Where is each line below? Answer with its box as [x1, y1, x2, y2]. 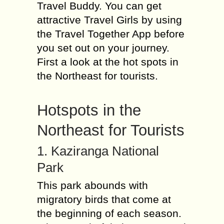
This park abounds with [37, 179, 148, 191]
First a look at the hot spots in [37, 56, 178, 67]
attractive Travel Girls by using [37, 14, 182, 25]
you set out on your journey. [37, 42, 169, 53]
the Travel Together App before [37, 28, 184, 39]
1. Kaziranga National [37, 143, 159, 158]
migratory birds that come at [37, 193, 171, 205]
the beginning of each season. [37, 207, 181, 219]
